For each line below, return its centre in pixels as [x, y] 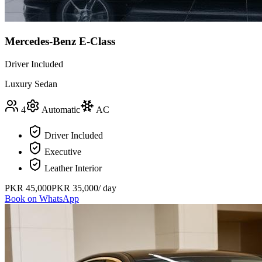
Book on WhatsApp [42, 198]
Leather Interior [73, 168]
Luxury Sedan [31, 84]
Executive [63, 151]
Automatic [61, 109]
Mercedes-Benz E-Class [60, 42]
